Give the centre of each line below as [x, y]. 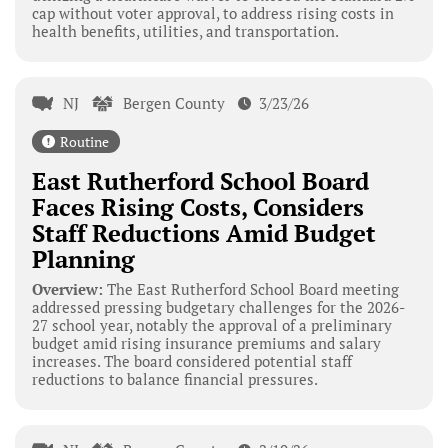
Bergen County [174, 102]
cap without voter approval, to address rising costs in [212, 13]
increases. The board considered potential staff [191, 360]
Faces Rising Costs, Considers [197, 206]
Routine [84, 141]
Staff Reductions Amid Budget [203, 232]
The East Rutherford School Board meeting [250, 288]
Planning [83, 258]
